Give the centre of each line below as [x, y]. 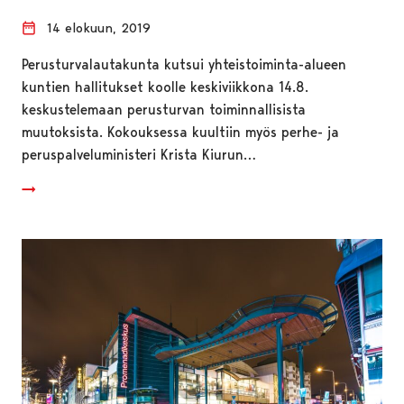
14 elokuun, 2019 [99, 28]
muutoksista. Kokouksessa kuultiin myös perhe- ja [180, 132]
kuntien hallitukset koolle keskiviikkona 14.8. [165, 87]
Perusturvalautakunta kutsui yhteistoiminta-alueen [184, 64]
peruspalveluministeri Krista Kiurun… [139, 154]
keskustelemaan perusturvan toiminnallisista [164, 109]
